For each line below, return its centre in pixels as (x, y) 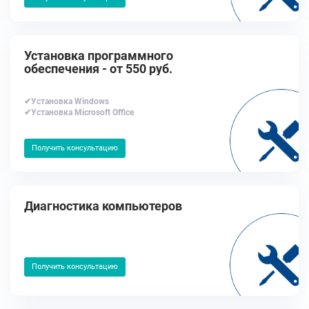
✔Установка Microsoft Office (79, 112)
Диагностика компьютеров (103, 206)
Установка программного (99, 56)
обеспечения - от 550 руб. (98, 69)
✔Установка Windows (67, 101)
